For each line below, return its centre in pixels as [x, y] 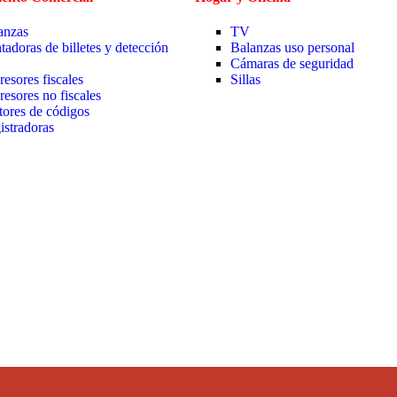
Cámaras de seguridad [292, 63]
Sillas [247, 79]
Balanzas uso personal [294, 47]
